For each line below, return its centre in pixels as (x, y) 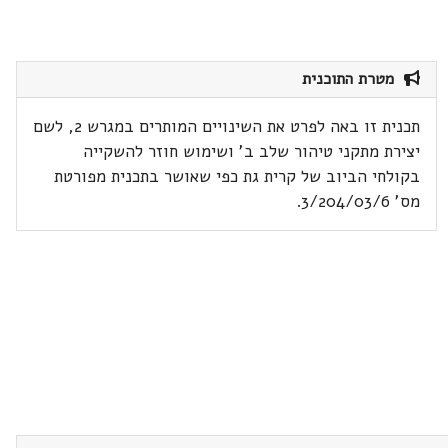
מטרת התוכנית (353, 79)
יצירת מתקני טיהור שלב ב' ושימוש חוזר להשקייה (252, 151)
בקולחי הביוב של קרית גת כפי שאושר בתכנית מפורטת (237, 176)
